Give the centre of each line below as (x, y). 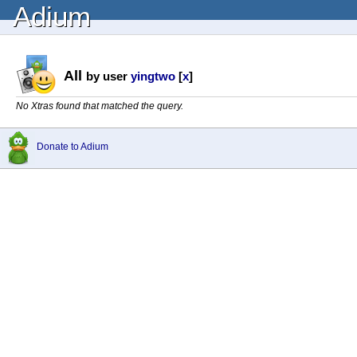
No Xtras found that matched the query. (100, 106)
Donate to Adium (73, 147)
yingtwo (153, 76)
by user (108, 76)
